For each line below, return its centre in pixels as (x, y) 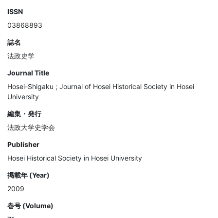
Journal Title (28, 73)
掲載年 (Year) (28, 175)
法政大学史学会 (31, 127)
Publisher (23, 145)
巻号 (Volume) (30, 206)
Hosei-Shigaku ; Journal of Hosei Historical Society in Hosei (101, 87)
